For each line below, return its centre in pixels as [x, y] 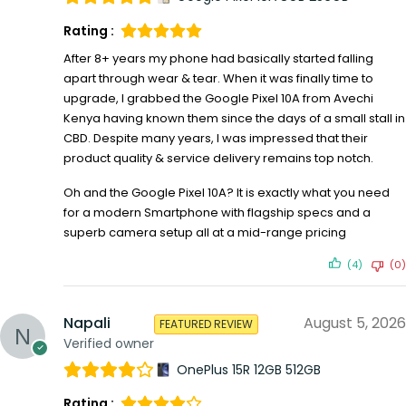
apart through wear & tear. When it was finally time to [218, 78]
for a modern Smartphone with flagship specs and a [217, 212]
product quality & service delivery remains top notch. [218, 158]
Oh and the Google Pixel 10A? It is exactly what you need [227, 192]
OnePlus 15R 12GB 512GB [249, 369]
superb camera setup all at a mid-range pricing [205, 232]
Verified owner [109, 343]
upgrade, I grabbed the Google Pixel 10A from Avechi [218, 98]
